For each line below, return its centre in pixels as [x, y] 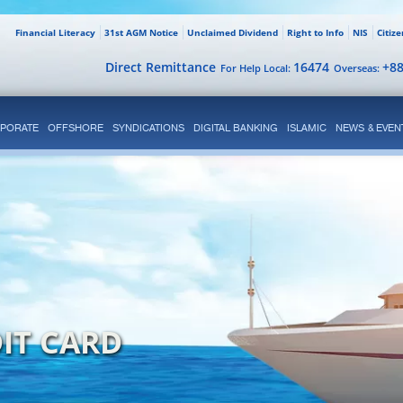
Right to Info [315, 32]
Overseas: [358, 68]
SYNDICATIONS [148, 128]
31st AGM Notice [141, 32]
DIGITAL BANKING [235, 128]
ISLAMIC [306, 128]
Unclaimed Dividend [232, 32]
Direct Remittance [160, 67]
